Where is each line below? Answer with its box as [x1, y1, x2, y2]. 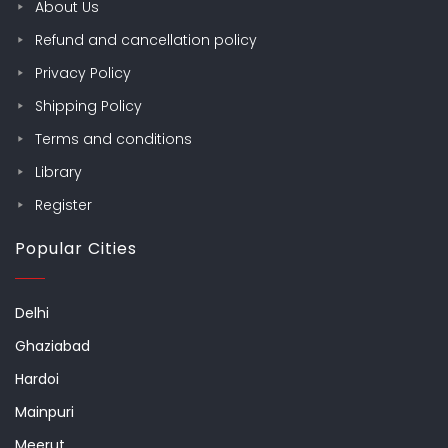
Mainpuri [15, 402, 74, 423]
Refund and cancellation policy [35, 30, 257, 51]
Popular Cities [15, 237, 137, 261]
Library [35, 162, 82, 183]
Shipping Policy [35, 96, 142, 117]
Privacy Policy [35, 63, 131, 84]
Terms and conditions [35, 129, 192, 150]
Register [35, 195, 92, 216]
